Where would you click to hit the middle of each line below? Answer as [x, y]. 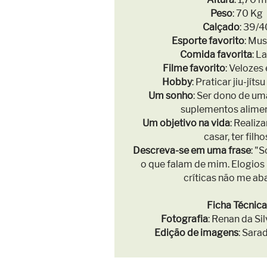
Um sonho [170, 96]
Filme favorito [194, 68]
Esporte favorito [208, 41]
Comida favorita [216, 55]
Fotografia [184, 219]
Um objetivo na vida [186, 123]
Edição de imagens [196, 233]
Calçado [221, 27]
